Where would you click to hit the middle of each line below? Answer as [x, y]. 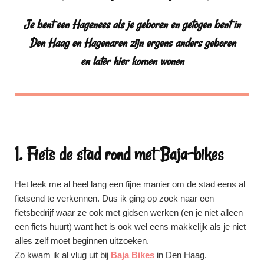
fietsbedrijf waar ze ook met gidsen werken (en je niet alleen [129, 212]
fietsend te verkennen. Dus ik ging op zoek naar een [114, 198]
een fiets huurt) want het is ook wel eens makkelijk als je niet [130, 226]
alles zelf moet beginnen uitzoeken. [82, 240]
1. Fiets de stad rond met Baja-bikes [119, 154]
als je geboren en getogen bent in [175, 24]
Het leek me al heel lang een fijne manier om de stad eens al [130, 184]
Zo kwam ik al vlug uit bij [63, 255]
